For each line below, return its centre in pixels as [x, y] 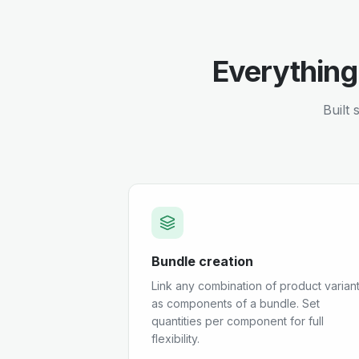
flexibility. [175, 339]
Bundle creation [202, 261]
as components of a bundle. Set [236, 303]
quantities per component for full [238, 321]
